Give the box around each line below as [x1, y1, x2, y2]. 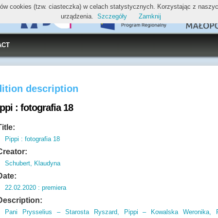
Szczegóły [97, 13, 127, 20]
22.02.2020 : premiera [5, 184, 67, 191]
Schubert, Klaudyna [5, 160, 61, 167]
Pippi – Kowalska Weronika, [119, 208, 212, 216]
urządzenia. [61, 13, 93, 20]
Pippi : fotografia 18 [5, 135, 60, 143]
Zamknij [139, 13, 161, 20]
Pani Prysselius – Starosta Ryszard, [5, 208, 119, 216]
